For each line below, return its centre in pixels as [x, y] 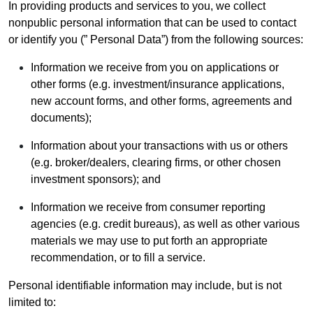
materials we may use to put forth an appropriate [149, 240]
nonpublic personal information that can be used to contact [152, 22]
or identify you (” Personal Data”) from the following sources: [156, 39]
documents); [61, 117]
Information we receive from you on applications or [155, 67]
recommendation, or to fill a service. [118, 257]
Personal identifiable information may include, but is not [145, 285]
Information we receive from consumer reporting [148, 207]
